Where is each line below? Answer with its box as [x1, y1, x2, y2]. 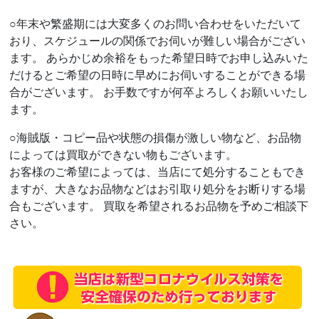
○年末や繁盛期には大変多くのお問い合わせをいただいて [9, 17, 302, 30]
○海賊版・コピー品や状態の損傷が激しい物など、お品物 [9, 131, 302, 144]
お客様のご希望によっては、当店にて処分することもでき [9, 165, 306, 178]
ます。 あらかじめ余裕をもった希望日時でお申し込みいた [9, 51, 309, 64]
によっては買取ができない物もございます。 [9, 148, 238, 161]
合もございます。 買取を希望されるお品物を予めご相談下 [9, 199, 309, 212]
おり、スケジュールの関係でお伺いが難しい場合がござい [9, 34, 306, 47]
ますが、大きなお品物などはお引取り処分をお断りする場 [9, 182, 306, 195]
